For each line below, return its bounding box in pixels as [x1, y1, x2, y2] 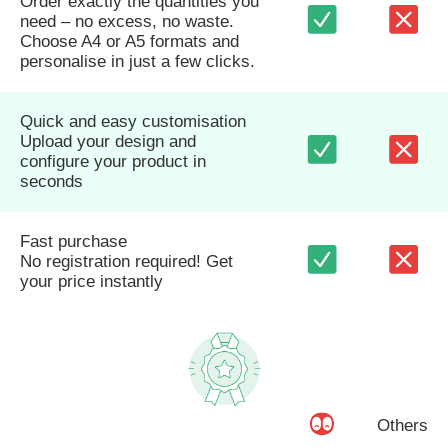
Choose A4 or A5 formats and [20, 31, 239, 51]
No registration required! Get [20, 251, 233, 271]
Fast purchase [20, 231, 127, 251]
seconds [20, 171, 83, 191]
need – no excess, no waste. [20, 11, 234, 31]
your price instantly [20, 271, 163, 291]
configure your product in [20, 151, 206, 171]
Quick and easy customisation [20, 111, 246, 131]
